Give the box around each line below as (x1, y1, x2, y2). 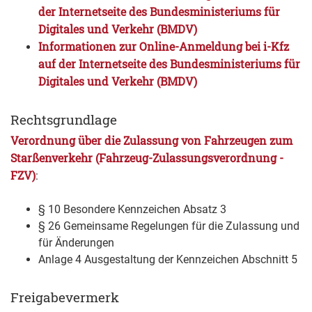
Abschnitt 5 (242, 253, 297, 267)
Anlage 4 (38, 253, 84, 267)
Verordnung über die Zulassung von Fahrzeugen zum (10, 133, 292, 148)
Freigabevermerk (10, 288, 119, 306)
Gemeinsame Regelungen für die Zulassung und (63, 219, 299, 233)
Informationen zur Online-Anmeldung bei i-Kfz (38, 39, 289, 54)
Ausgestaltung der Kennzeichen (84, 253, 242, 267)
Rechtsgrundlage (10, 111, 117, 129)
